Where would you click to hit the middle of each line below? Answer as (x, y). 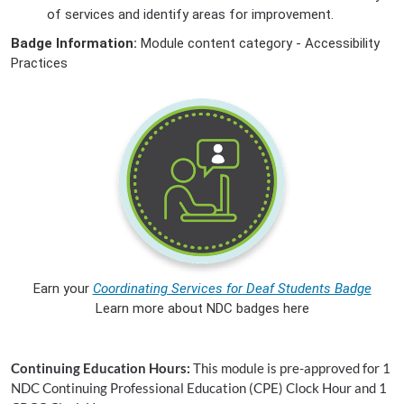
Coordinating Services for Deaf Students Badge (232, 288)
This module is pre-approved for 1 (292, 367)
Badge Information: (76, 43)
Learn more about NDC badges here (202, 308)
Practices (39, 63)
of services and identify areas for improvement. (190, 14)
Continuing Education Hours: (102, 367)
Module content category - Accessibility (260, 43)
